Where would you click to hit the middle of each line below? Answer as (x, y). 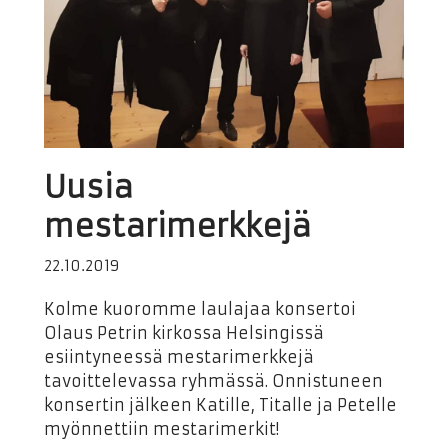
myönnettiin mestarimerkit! (161, 429)
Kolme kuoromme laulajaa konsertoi (200, 309)
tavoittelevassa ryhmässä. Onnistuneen (213, 381)
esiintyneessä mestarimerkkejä (179, 357)
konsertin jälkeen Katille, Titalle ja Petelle (220, 405)
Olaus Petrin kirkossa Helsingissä (184, 333)
